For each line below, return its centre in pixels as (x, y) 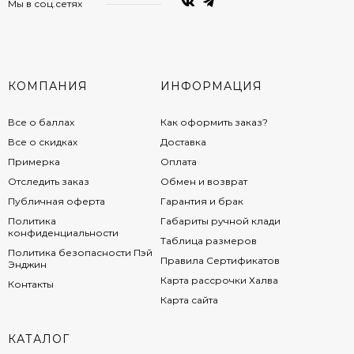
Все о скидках (43, 141)
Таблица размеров (208, 240)
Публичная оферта (56, 201)
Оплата (178, 161)
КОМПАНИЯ (48, 86)
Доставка (183, 141)
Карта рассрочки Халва (219, 280)
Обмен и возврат (203, 181)
